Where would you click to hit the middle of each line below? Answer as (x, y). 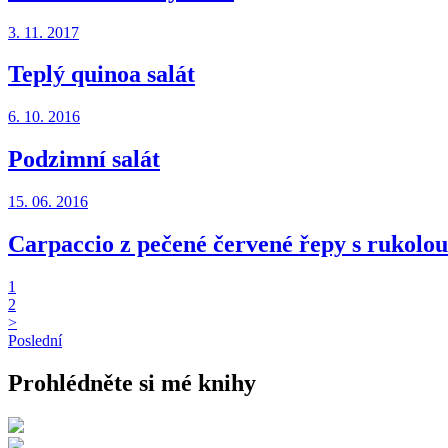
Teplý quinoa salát (101, 74)
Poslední (35, 340)
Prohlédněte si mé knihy (132, 382)
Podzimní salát (84, 159)
